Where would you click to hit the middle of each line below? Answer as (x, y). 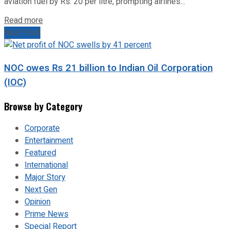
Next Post (22, 33)
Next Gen (41, 190)
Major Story (45, 178)
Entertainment (49, 141)
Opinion (38, 202)
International (46, 165)
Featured (40, 153)
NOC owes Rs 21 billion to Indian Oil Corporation (108, 68)
